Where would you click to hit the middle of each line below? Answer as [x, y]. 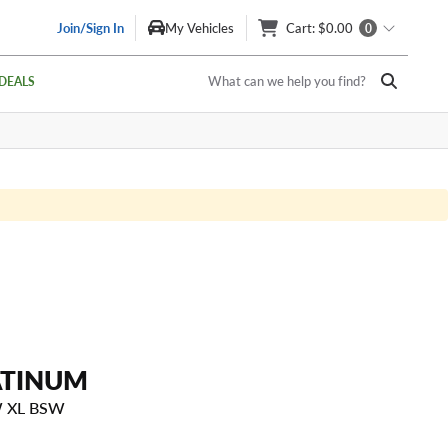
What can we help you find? [287, 81]
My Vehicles [199, 27]
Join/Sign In [90, 27]
